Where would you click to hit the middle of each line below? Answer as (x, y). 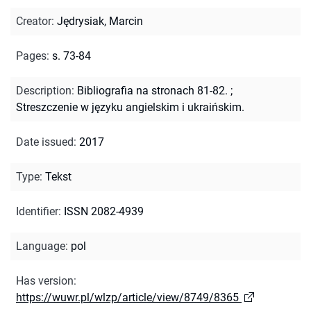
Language (41, 246)
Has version (45, 280)
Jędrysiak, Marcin (100, 21)
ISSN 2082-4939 (104, 211)
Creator (34, 21)
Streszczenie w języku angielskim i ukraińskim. (130, 107)
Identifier (37, 211)
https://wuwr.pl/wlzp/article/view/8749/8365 (127, 297)
